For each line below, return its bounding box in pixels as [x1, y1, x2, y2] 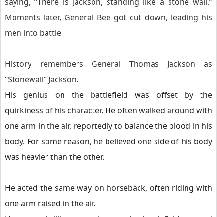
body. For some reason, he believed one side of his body [5, 136, 212, 147]
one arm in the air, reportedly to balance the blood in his [5, 121, 212, 131]
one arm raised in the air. [5, 198, 95, 209]
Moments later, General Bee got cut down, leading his [5, 12, 212, 23]
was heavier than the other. [5, 152, 104, 162]
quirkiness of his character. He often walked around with [5, 105, 212, 116]
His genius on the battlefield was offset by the [5, 90, 212, 100]
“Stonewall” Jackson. [5, 74, 78, 85]
